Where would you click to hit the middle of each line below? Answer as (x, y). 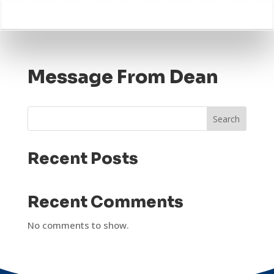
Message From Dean (123, 77)
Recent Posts (83, 159)
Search (227, 119)
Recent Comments (105, 202)
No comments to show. (78, 225)
